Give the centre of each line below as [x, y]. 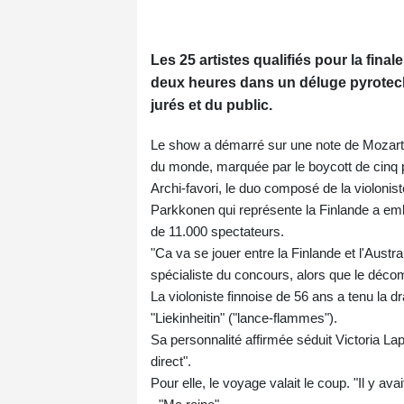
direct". [171, 362]
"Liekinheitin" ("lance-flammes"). [244, 318]
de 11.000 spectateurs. [217, 232]
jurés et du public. [211, 106]
